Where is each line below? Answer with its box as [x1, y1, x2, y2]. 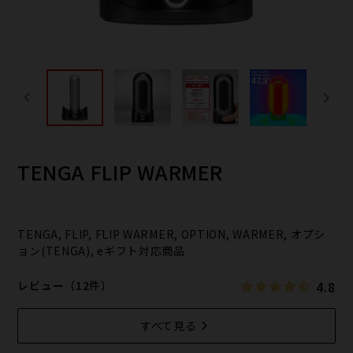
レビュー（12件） [17, 277, 113, 293]
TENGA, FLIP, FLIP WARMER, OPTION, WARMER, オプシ [17, 226, 325, 242]
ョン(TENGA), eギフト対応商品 [17, 243, 185, 258]
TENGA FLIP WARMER [17, 158, 223, 186]
